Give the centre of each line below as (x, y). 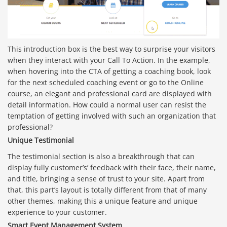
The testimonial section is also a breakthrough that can (101, 156)
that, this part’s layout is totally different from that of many (107, 190)
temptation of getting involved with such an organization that (112, 116)
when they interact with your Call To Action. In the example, (109, 60)
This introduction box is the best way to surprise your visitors (111, 49)
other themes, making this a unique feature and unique (103, 201)
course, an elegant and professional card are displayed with (110, 93)
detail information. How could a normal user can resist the (107, 104)
